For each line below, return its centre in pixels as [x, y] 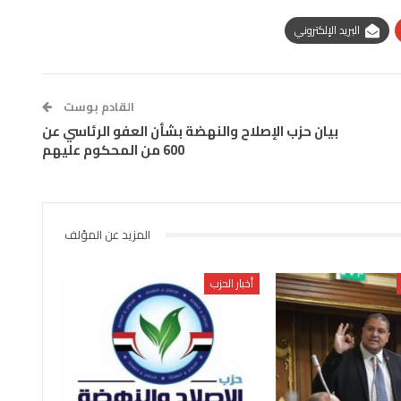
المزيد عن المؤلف [108, 235]
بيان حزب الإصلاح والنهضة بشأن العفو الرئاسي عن [191, 131]
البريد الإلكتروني [327, 30]
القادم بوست [98, 107]
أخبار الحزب [231, 283]
